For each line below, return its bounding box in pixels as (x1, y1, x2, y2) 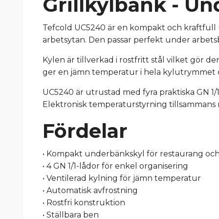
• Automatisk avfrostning (43, 186, 138, 196)
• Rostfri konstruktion (43, 198, 125, 208)
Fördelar (43, 119, 128, 143)
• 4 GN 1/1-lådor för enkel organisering (43, 161, 188, 171)
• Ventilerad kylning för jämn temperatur (43, 174, 201, 183)
